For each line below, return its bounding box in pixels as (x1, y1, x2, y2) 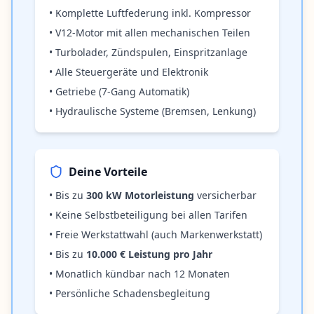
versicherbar (194, 189, 257, 203)
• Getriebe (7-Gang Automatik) (49, 85, 189, 99)
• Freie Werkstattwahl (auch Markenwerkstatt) (49, 228, 262, 242)
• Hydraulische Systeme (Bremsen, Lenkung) (49, 104, 256, 118)
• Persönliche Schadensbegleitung (49, 287, 210, 301)
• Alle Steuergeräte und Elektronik (49, 65, 208, 79)
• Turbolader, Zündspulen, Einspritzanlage (49, 46, 247, 60)
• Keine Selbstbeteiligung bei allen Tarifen (49, 208, 247, 222)
